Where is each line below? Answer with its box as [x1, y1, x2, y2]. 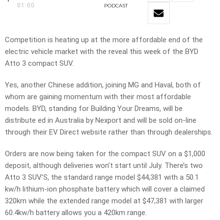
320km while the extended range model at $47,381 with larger [5, 196, 203, 206]
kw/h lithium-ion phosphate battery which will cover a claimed [5, 185, 205, 194]
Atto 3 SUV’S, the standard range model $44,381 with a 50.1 [5, 173, 199, 182]
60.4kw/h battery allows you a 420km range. [5, 208, 147, 218]
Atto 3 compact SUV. [5, 59, 74, 68]
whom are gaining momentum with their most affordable [5, 92, 191, 102]
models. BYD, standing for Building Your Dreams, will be [5, 104, 183, 113]
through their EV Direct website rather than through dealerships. [5, 128, 213, 137]
